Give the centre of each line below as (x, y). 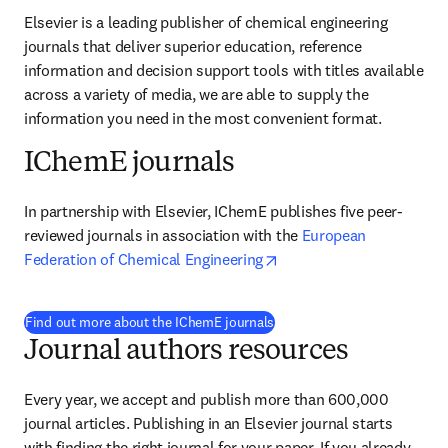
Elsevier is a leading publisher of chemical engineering (206, 22)
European (334, 235)
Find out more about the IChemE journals (150, 322)
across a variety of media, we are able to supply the (196, 94)
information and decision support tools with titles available (224, 70)
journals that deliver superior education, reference (193, 46)
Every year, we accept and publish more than (176, 399)
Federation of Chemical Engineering (144, 259)
